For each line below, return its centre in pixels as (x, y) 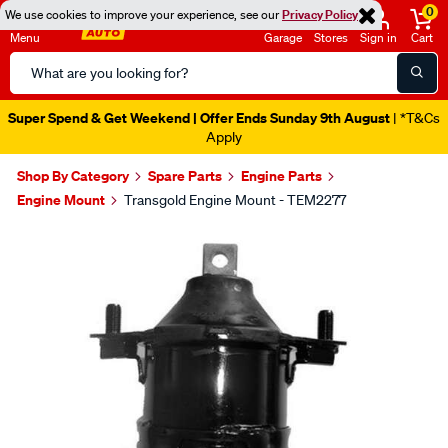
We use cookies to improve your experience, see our (143, 14)
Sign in (378, 37)
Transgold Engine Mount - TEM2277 (235, 200)
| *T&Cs (415, 118)
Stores (331, 37)
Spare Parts (185, 175)
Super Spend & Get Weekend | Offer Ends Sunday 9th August (199, 117)
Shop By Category (73, 175)
